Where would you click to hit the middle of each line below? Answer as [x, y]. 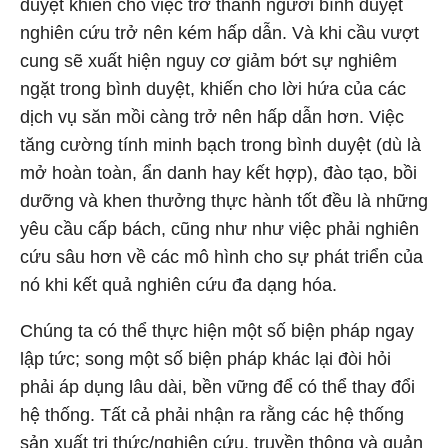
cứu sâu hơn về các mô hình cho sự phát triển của [221, 257]
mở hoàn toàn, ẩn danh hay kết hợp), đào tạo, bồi [218, 173]
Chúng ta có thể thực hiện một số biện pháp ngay [217, 331]
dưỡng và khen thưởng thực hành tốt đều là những [224, 201]
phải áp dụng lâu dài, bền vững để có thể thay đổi [217, 387]
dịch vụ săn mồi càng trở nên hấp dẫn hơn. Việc [212, 117]
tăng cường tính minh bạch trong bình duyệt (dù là [220, 145]
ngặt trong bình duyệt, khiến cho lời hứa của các [213, 89]
